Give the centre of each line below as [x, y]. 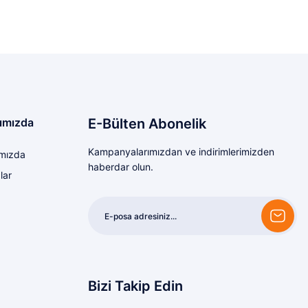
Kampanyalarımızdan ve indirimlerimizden [181, 152]
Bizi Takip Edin [135, 286]
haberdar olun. [121, 167]
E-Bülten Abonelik [147, 124]
